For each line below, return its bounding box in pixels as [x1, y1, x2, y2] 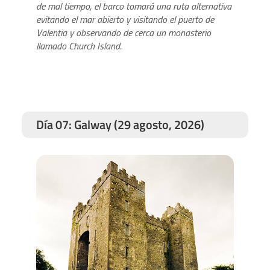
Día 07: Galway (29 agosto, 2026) [36, 115, 204, 134]
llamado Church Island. [36, 38, 122, 53]
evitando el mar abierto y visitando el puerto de [36, 11, 214, 27]
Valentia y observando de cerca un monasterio [36, 25, 211, 40]
